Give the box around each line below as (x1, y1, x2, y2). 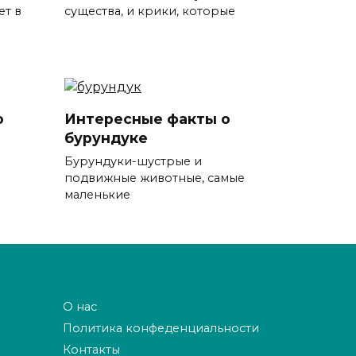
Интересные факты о (64, 110, 230, 127)
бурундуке (64, 129, 148, 146)
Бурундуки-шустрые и (64, 153, 202, 168)
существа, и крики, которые (64, 4, 235, 19)
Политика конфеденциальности (63, 321, 259, 336)
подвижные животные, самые (64, 170, 245, 185)
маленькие (64, 187, 130, 202)
